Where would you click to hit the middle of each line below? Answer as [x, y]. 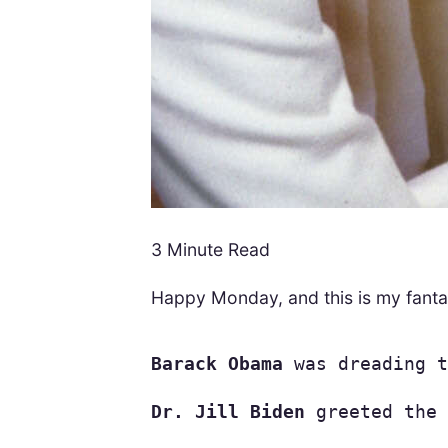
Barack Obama [216, 364]
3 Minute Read [210, 250]
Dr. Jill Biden [227, 412]
